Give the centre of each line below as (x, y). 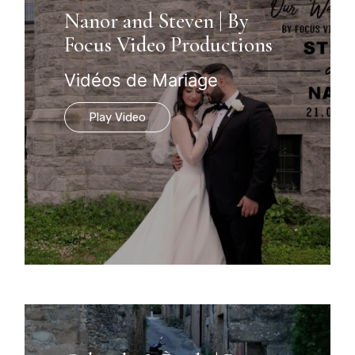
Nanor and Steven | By (157, 21)
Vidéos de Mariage (141, 80)
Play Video (118, 117)
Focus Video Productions (169, 44)
